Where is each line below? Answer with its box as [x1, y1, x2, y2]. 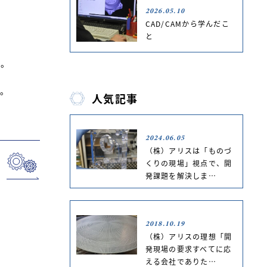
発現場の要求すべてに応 [145, 243, 232, 254]
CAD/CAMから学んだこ [145, 18, 229, 29]
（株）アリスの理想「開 [145, 231, 232, 241]
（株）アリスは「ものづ [145, 145, 232, 156]
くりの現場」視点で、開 [145, 157, 232, 168]
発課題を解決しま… [145, 170, 216, 181]
